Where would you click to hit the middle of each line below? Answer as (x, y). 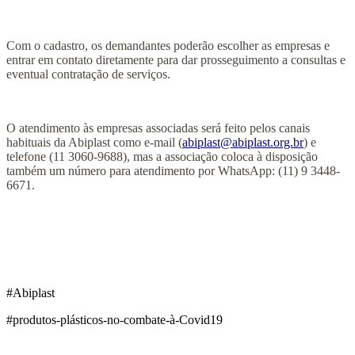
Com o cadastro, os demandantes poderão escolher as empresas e (168, 46)
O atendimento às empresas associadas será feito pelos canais (158, 128)
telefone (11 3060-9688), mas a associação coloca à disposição (162, 157)
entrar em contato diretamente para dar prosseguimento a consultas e (176, 60)
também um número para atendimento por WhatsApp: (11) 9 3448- (173, 171)
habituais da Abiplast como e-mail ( (94, 143)
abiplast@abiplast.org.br (243, 143)
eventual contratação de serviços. (88, 74)
